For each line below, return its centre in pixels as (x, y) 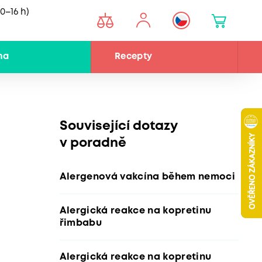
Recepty (133, 57)
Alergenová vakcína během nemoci (147, 177)
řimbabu (80, 223)
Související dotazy (118, 126)
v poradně (93, 143)
